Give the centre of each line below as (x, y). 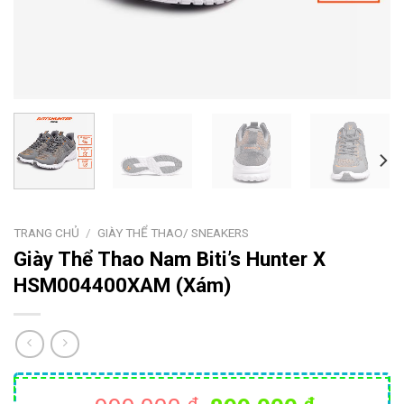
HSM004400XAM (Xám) (122, 285)
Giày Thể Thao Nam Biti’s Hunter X (170, 258)
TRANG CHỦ (46, 232)
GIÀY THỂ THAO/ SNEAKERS (174, 232)
